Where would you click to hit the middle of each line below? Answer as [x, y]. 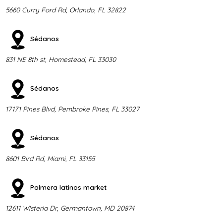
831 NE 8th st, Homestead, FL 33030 [60, 59]
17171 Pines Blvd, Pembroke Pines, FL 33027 [72, 109]
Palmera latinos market [68, 187]
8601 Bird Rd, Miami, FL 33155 [50, 158]
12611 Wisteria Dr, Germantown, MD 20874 [70, 208]
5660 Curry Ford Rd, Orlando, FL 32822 [65, 9]
